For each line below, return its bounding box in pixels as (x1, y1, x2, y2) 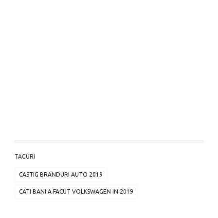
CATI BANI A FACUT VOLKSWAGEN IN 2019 (19, 188, 133, 195)
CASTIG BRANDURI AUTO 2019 (19, 171, 103, 178)
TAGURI (15, 153, 35, 160)
